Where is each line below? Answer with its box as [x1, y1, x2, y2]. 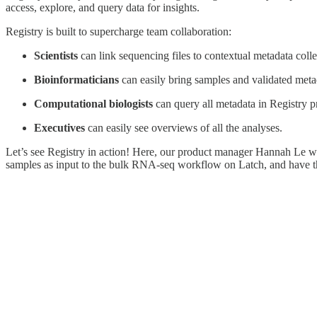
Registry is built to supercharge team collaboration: [6, 25, 231, 38]
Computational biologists [34, 97, 153, 110]
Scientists [34, 49, 78, 62]
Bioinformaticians [34, 73, 119, 86]
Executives [34, 121, 85, 134]
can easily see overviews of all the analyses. [85, 121, 282, 134]
